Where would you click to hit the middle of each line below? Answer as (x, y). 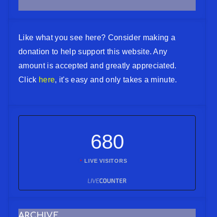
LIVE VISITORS (106, 161)
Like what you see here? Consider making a (97, 37)
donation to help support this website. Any (93, 51)
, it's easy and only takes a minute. (116, 79)
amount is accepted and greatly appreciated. (98, 65)
